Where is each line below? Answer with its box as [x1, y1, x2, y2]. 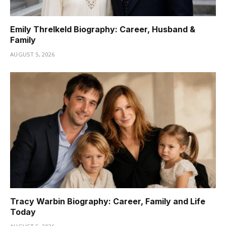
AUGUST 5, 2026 [10, 50, 55, 59]
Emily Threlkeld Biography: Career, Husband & [10, 24, 195, 35]
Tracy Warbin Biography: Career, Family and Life [10, 196, 205, 206]
